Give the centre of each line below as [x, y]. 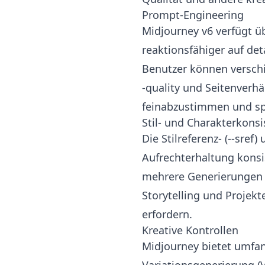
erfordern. [167, 214]
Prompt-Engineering [193, 15]
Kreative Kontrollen [190, 230]
